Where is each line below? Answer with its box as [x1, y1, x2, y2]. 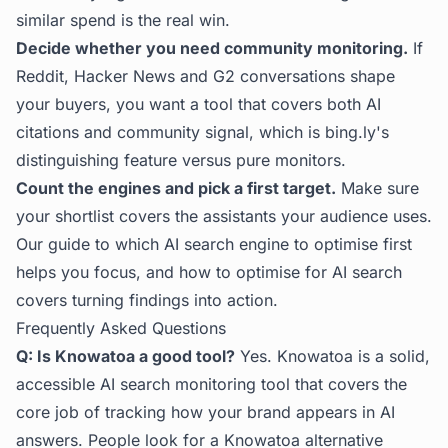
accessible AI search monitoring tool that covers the [16, 374, 407, 394]
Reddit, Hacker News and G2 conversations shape [16, 66, 395, 86]
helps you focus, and [16, 262, 179, 282]
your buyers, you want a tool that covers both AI [16, 94, 381, 114]
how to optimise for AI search [179, 262, 402, 282]
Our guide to [16, 234, 115, 254]
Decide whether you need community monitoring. [16, 38, 408, 58]
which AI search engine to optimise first [115, 234, 412, 254]
